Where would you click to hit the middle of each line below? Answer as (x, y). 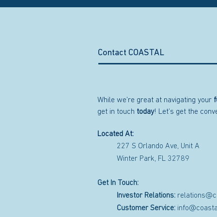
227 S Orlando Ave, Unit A (158, 146)
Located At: (116, 134)
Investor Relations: (146, 195)
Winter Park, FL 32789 (153, 159)
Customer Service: (146, 208)
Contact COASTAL (131, 53)
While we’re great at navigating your (155, 100)
